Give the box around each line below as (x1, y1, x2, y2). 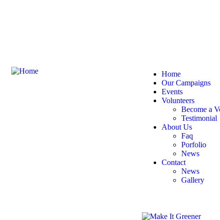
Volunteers (161, 96, 194, 105)
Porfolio (181, 140, 206, 149)
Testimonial (181, 114, 217, 122)
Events (161, 87, 183, 96)
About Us (161, 123, 192, 131)
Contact (161, 158, 186, 166)
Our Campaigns (161, 79, 211, 87)
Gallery (181, 176, 204, 184)
